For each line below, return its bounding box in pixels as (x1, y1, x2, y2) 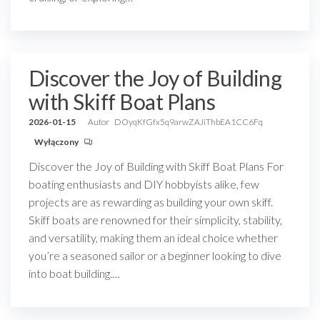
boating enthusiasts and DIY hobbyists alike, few (29, 177, 259, 191)
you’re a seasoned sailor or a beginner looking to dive (29, 249, 281, 262)
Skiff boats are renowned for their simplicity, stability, (29, 213, 282, 226)
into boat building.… (29, 266, 120, 280)
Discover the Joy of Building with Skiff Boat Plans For (29, 159, 284, 173)
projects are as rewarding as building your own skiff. (29, 195, 273, 209)
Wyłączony (34, 136, 80, 147)
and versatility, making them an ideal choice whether (29, 231, 278, 244)
